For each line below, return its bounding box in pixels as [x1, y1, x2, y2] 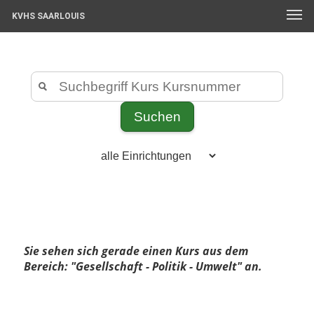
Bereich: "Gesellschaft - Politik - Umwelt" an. [24, 259, 263, 275]
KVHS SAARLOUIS [12, 11, 85, 21]
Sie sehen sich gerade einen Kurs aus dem [24, 243, 249, 259]
